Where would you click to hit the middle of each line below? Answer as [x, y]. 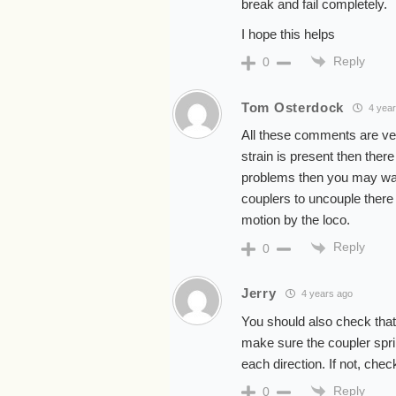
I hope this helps [288, 34]
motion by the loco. [296, 220]
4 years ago [325, 294]
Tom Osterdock [293, 107]
